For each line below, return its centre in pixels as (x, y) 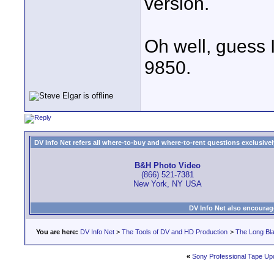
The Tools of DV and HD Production (175, 232)
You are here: (57, 232)
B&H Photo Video (167, 166)
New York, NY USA (167, 184)
